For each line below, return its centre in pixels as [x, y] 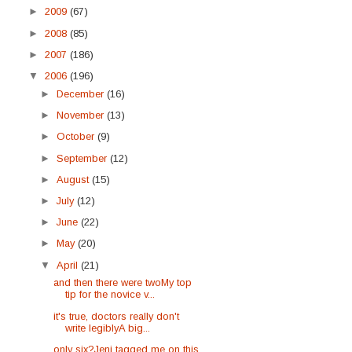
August [75, 179]
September [84, 158]
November [82, 115]
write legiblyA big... [108, 328]
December [82, 93]
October [77, 137]
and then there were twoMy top [123, 283]
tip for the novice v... [110, 295]
